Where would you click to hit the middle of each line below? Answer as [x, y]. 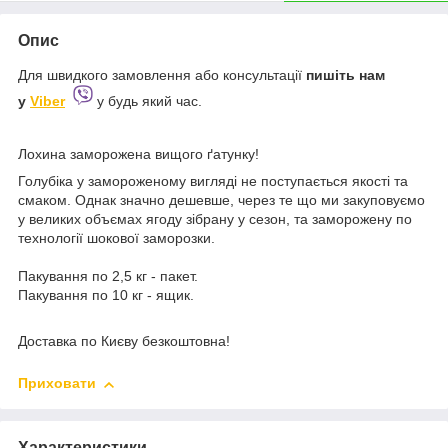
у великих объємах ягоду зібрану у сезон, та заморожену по [215, 219]
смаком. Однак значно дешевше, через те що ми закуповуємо [221, 200]
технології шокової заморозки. [118, 238]
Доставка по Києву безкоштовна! [126, 341]
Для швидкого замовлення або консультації [162, 74]
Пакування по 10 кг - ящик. [108, 295]
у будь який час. [147, 100]
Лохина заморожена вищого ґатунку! [138, 154]
